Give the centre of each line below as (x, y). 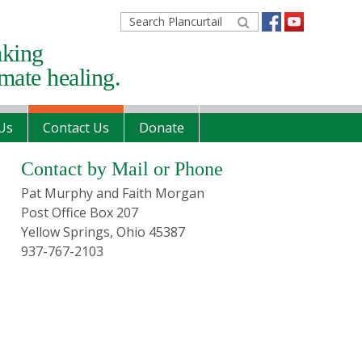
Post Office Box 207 (80, 213)
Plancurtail (152, 40)
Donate (162, 128)
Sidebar (49, 189)
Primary (51, 163)
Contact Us (76, 128)
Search (140, 20)
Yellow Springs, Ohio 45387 (103, 232)
